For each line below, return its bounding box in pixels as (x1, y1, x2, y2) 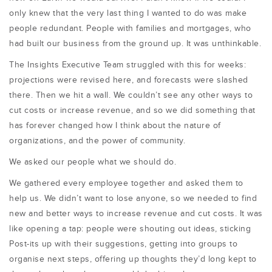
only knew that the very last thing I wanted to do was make (9, 8, 246, 18)
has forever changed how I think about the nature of (9, 121, 221, 131)
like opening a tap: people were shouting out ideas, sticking (9, 224, 251, 234)
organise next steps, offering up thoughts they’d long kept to (9, 254, 257, 264)
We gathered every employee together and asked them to (9, 178, 243, 188)
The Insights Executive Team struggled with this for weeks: (9, 60, 246, 70)
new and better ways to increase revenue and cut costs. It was (9, 209, 263, 219)
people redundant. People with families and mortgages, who (9, 24, 251, 33)
